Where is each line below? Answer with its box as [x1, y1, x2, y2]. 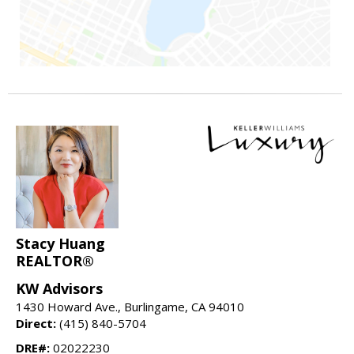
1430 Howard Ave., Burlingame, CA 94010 [16, 298, 244, 314]
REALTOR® [16, 250, 94, 270]
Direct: [16, 314, 56, 331]
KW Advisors [16, 278, 103, 298]
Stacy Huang [16, 233, 105, 253]
